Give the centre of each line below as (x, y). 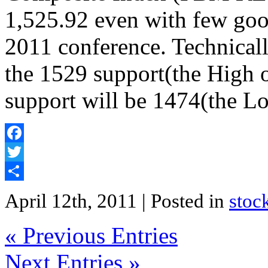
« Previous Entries (91, 236)
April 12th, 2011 (73, 201)
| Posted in (185, 201)
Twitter (18, 171)
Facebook (23, 152)
